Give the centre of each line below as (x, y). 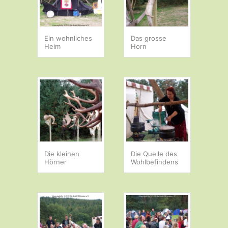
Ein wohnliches (68, 38)
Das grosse (149, 38)
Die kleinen (62, 153)
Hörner (56, 162)
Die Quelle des (154, 153)
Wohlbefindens (155, 162)
